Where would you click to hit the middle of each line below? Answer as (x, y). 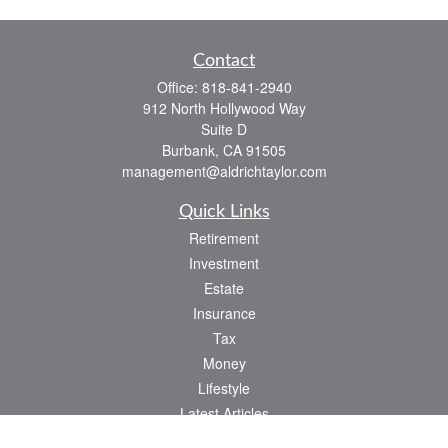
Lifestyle (224, 388)
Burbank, (190, 150)
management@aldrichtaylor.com (224, 171)
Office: (179, 87)
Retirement (224, 238)
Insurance (224, 313)
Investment (224, 263)
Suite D (224, 129)
